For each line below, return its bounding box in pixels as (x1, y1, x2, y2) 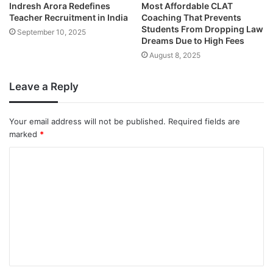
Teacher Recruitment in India (9, 12, 128, 23)
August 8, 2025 (149, 51, 200, 60)
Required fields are (168, 116, 240, 127)
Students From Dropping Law (141, 24, 263, 35)
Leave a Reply (9, 80, 79, 93)
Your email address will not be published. (9, 116, 166, 127)
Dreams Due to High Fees (141, 35, 244, 46)
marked (9, 129, 40, 140)
